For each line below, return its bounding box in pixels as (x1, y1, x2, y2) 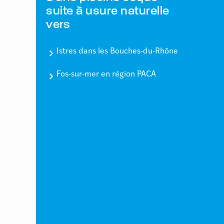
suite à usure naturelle (46, 5, 169, 18)
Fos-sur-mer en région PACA (56, 70, 156, 79)
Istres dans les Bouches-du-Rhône (56, 47, 178, 56)
